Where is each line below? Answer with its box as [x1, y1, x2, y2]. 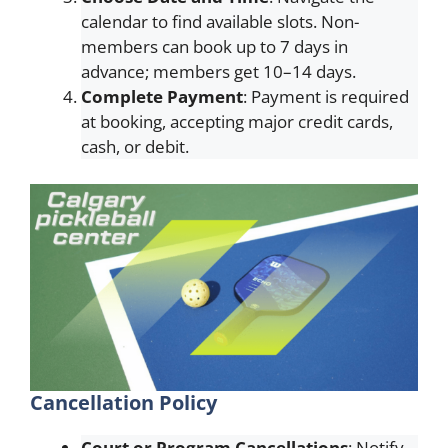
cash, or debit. [81, 134, 189, 158]
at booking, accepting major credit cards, [81, 109, 393, 133]
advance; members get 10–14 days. [81, 59, 356, 83]
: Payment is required [243, 84, 409, 108]
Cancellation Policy [30, 389, 217, 416]
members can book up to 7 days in [81, 34, 348, 58]
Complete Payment [81, 84, 243, 108]
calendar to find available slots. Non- [81, 9, 359, 33]
